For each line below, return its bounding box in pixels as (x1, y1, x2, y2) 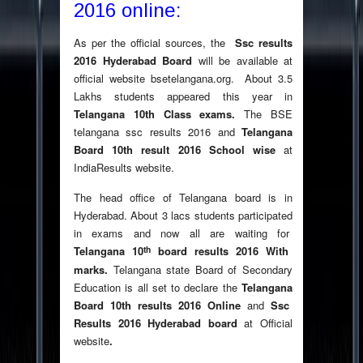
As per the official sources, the (74, 35, 230, 51)
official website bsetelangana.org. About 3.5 (74, 70, 293, 87)
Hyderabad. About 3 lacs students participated (74, 207, 293, 224)
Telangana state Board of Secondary (108, 262, 293, 278)
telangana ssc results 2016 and (74, 124, 241, 140)
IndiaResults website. (74, 160, 174, 176)
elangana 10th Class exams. (79, 106, 245, 122)
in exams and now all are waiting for (74, 225, 293, 241)
